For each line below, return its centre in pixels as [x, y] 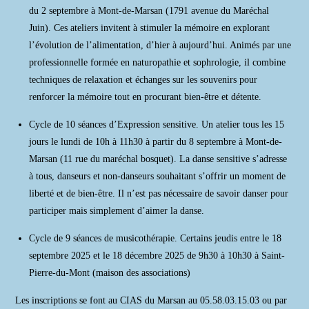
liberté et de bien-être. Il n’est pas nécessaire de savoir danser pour [159, 193]
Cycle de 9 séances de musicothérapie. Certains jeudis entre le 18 [156, 238]
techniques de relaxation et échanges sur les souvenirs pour [143, 80]
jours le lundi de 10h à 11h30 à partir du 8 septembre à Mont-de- [156, 142]
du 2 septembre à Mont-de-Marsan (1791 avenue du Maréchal [149, 11]
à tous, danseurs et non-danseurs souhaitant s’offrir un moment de [158, 176]
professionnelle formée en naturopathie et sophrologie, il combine [158, 62]
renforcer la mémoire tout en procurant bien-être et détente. [146, 97]
